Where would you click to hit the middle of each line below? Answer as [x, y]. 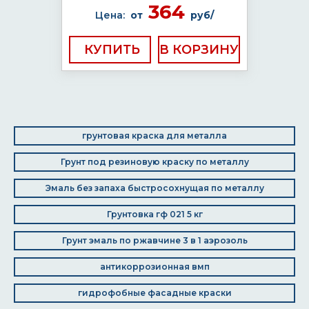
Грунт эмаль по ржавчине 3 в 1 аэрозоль [154, 240]
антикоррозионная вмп [154, 267]
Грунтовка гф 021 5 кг [154, 214]
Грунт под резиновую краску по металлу [154, 162]
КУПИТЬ [112, 50]
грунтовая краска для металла [154, 136]
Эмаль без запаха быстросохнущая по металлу [154, 188]
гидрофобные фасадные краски [154, 293]
